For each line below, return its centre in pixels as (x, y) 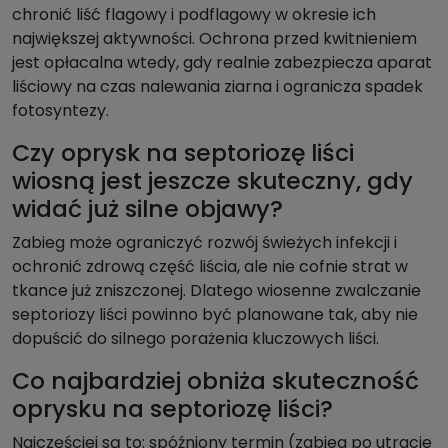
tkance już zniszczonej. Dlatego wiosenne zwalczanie (216, 291)
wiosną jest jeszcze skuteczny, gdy (212, 181)
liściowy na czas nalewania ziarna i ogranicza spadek (217, 87)
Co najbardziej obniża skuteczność (215, 381)
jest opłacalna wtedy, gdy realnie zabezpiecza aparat (222, 63)
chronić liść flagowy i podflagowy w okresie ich (194, 15)
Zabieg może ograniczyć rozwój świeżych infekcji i (204, 243)
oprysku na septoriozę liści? (172, 409)
